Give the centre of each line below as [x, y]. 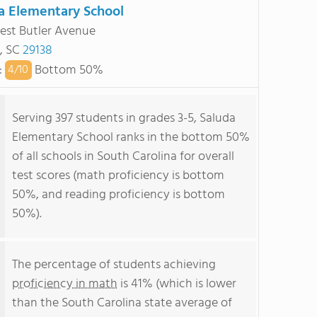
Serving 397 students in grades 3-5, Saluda [124, 119]
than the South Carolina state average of [122, 303]
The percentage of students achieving [114, 265]
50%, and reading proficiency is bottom [119, 195]
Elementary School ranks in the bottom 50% [131, 138]
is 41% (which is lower [177, 284]
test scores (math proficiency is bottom [118, 176]
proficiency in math [65, 284]
